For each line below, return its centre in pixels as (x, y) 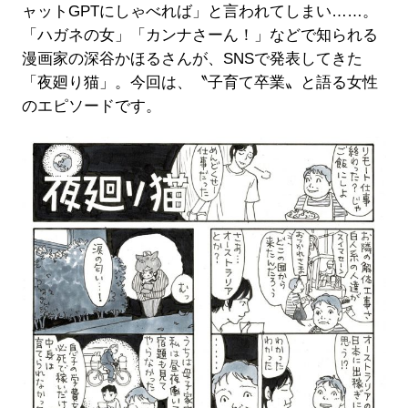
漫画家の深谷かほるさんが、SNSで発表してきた (192, 59)
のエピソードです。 (91, 107)
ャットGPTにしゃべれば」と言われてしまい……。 (199, 12)
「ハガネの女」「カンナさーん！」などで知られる (199, 36)
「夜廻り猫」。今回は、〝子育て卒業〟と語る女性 (199, 83)
